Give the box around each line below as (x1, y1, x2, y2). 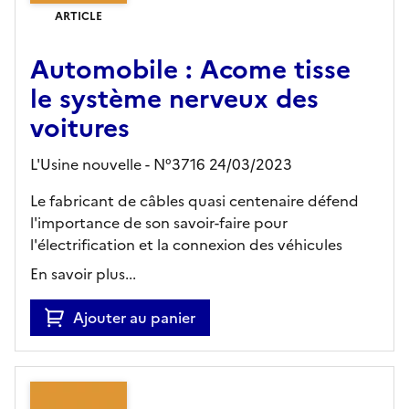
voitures (30, 108, 130, 147)
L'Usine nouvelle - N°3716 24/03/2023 (30, 152, 292, 175)
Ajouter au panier (73, 306, 195, 329)
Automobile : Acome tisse (30, 49, 351, 89)
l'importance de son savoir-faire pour (30, 211, 288, 234)
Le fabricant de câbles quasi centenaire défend (30, 189, 359, 212)
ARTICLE (55, 7, 102, 25)
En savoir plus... (30, 262, 136, 285)
